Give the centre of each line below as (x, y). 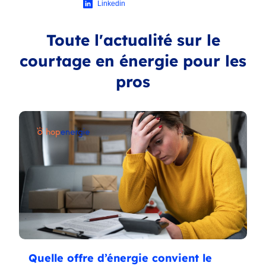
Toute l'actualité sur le (133, 40)
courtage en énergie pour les (133, 61)
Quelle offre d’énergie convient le (120, 258)
